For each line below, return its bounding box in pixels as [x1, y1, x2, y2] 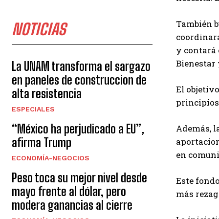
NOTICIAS [12, 20, 66, 39]
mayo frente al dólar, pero [12, 184, 126, 198]
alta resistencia [12, 87, 82, 101]
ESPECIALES [12, 105, 55, 113]
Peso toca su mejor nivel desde [12, 171, 147, 185]
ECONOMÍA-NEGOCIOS [12, 154, 89, 162]
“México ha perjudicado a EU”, [12, 122, 144, 136]
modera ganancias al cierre [12, 198, 132, 212]
